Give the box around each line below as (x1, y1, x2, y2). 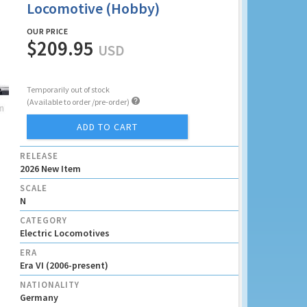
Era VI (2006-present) (19, 259, 108, 271)
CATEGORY (19, 214, 67, 226)
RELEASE (19, 150, 58, 162)
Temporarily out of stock (26, 84, 110, 95)
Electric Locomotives (19, 227, 110, 239)
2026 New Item (19, 162, 81, 175)
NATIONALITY (19, 279, 79, 291)
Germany (19, 291, 58, 304)
